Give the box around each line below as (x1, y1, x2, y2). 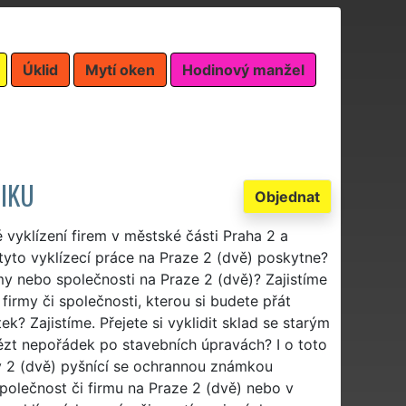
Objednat (255, 187, 320, 206)
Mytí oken (85, 60, 155, 79)
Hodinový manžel (182, 60, 304, 79)
